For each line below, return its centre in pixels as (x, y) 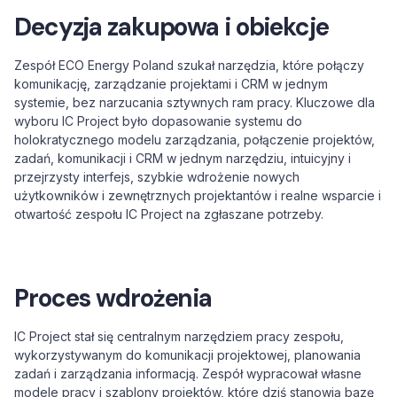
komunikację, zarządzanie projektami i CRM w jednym (171, 84)
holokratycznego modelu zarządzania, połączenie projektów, (195, 140)
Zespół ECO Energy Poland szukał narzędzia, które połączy (189, 65)
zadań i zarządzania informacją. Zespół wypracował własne (188, 374)
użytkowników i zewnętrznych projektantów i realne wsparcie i (198, 195)
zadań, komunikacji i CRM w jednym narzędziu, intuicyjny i (183, 158)
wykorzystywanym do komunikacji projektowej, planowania (187, 355)
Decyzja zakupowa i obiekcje (171, 27)
